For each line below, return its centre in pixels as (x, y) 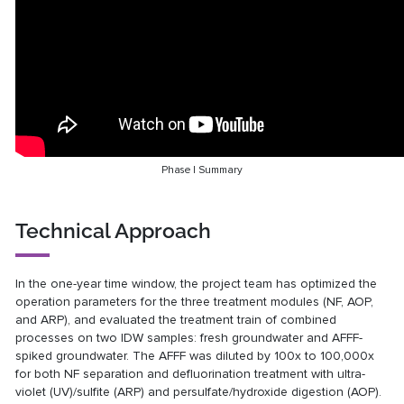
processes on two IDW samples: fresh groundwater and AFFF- (189, 338)
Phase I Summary (202, 170)
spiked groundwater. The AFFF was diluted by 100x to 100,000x (195, 356)
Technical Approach (114, 230)
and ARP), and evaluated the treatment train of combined (176, 320)
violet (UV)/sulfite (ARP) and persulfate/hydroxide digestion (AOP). (199, 392)
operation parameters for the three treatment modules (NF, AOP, (195, 302)
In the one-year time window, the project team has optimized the (197, 284)
